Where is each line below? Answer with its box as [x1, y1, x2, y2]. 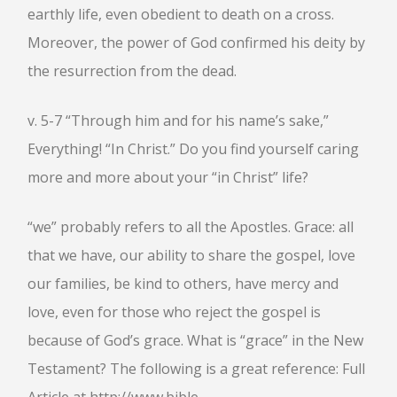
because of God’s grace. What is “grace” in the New [27, 331, 363, 350]
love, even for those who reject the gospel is [27, 302, 321, 322]
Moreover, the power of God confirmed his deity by [27, 33, 365, 52]
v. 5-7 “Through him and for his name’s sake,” [27, 111, 329, 130]
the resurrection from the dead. [27, 61, 237, 81]
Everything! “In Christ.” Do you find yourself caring [27, 139, 359, 159]
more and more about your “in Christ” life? [27, 167, 308, 187]
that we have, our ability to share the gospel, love [27, 245, 355, 265]
